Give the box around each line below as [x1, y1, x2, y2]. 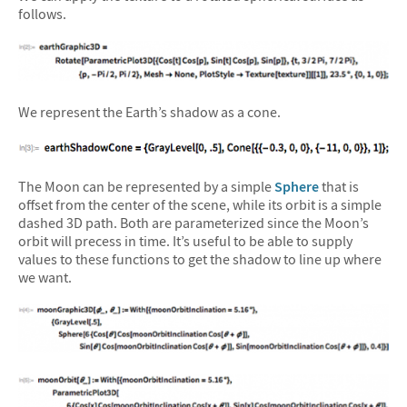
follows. [18, 5, 66, 24]
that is [319, 177, 359, 196]
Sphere [274, 177, 319, 196]
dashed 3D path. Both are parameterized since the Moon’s [18, 213, 369, 233]
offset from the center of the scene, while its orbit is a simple [18, 195, 382, 214]
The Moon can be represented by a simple [18, 177, 274, 196]
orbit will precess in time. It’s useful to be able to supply [18, 232, 352, 251]
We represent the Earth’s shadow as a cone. [18, 102, 281, 121]
